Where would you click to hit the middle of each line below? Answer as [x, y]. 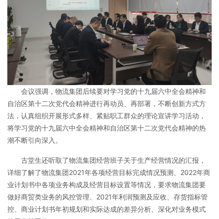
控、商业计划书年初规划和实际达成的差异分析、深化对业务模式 [107, 209]
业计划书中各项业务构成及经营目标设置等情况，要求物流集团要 [107, 184]
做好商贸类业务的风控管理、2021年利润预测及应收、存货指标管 [108, 197]
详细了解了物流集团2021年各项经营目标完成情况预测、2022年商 [109, 172]
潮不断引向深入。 [35, 140]
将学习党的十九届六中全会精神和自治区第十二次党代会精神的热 [107, 128]
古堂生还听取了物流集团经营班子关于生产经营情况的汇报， [113, 160]
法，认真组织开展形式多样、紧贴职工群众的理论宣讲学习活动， [107, 115]
